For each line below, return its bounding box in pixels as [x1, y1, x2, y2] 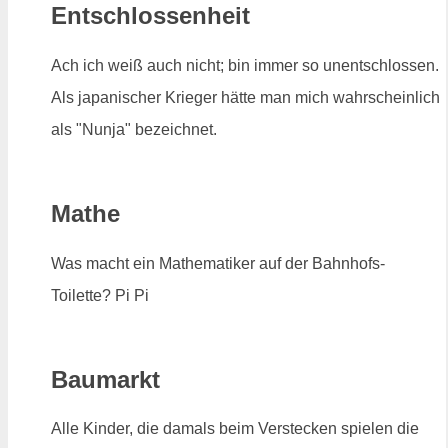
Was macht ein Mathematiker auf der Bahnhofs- [51, 254, 385, 272]
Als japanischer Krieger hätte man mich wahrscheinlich [51, 88, 440, 106]
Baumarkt [51, 365, 160, 393]
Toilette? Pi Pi [51, 286, 149, 304]
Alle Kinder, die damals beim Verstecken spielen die [51, 420, 419, 438]
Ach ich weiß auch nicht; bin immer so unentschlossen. [51, 56, 439, 74]
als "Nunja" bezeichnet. [51, 120, 217, 138]
